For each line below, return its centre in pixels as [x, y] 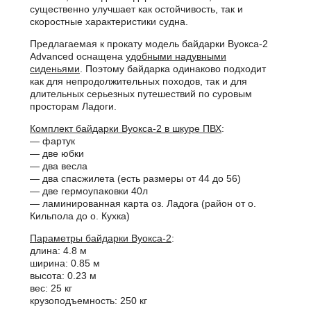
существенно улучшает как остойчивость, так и [136, 9]
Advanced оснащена [78, 56]
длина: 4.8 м [58, 251]
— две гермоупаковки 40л [89, 191]
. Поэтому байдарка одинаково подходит [173, 69]
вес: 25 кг [51, 288]
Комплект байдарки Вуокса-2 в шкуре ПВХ [126, 128]
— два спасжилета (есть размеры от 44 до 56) [135, 178]
